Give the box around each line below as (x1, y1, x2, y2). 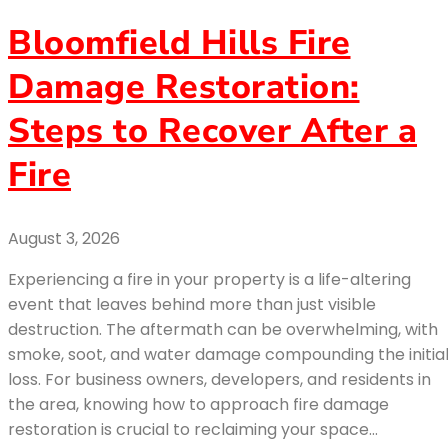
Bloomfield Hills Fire (8, 20, 351, 67)
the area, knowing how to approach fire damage (8, 392, 389, 416)
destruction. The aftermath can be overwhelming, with (8, 317, 438, 341)
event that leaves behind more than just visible (8, 292, 376, 316)
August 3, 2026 (8, 226, 120, 250)
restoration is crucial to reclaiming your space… (8, 417, 378, 441)
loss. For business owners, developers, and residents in (8, 367, 431, 391)
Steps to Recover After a (8, 108, 417, 155)
